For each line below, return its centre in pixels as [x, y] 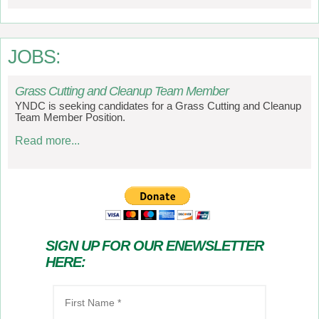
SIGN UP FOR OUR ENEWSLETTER [155, 246]
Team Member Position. [70, 117]
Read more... [47, 140]
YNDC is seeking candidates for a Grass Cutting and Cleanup [158, 106]
